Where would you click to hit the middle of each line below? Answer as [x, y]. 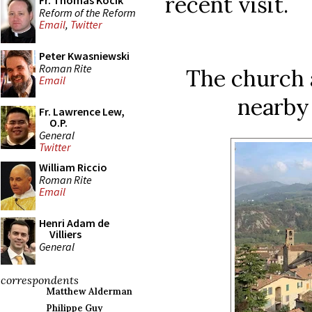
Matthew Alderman [89, 291]
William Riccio [73, 167]
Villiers [65, 234]
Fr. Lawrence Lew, [82, 111]
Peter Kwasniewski [84, 56]
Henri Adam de [74, 223]
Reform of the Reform [87, 12]
